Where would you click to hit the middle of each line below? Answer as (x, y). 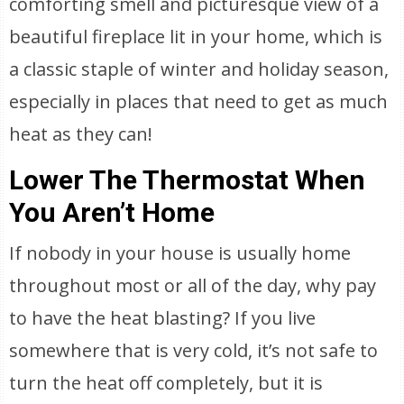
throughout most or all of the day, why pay (193, 285)
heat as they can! (81, 134)
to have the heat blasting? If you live (163, 318)
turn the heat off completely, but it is (166, 383)
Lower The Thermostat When (188, 180)
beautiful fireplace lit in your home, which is (196, 37)
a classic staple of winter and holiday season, (199, 69)
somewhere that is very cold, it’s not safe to (194, 350)
